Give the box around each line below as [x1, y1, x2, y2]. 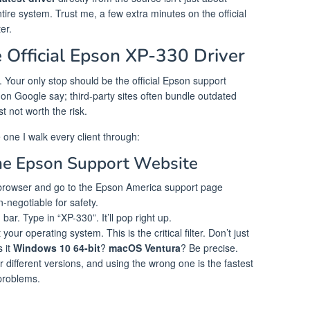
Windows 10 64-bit [13, 240, 100, 255]
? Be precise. [181, 240, 238, 255]
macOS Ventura [109, 240, 181, 255]
